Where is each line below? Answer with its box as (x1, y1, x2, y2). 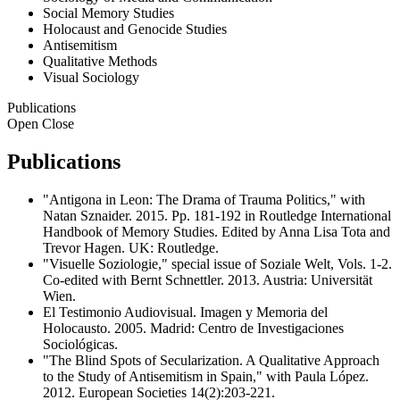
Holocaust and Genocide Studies (43, 21, 227, 37)
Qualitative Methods (43, 54, 157, 70)
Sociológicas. (43, 336, 118, 352)
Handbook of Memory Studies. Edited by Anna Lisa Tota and (43, 223, 390, 239)
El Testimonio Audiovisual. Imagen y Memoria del (43, 304, 328, 320)
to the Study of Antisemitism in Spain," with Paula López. (43, 368, 369, 384)
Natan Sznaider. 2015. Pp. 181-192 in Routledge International (43, 207, 391, 223)
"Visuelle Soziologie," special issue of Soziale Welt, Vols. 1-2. (43, 255, 392, 271)
